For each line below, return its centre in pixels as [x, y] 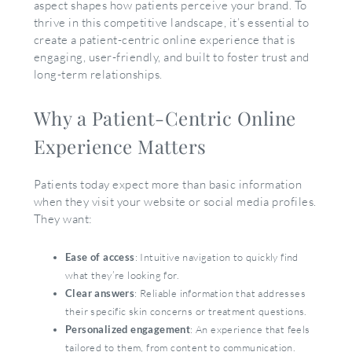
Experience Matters [120, 146]
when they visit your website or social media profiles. [175, 201]
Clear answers [100, 293]
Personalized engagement [128, 329]
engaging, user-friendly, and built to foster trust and [171, 57]
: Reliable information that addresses [220, 293]
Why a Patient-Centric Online [165, 118]
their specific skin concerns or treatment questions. [189, 311]
